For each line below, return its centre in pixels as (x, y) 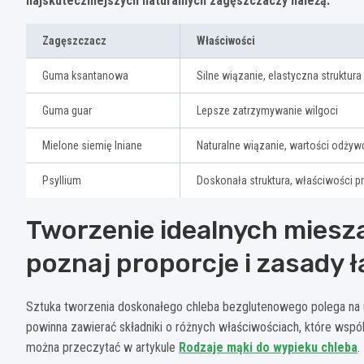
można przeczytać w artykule (102, 347)
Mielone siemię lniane (92, 145)
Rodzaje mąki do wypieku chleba (268, 347)
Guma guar (67, 110)
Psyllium (62, 180)
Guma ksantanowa (85, 75)
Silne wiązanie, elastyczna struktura (279, 75)
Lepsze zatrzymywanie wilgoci (267, 110)
